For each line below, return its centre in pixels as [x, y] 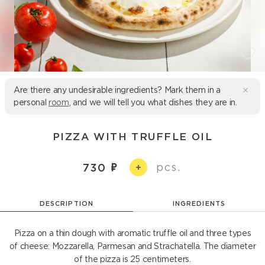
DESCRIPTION [67, 203]
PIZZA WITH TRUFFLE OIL [132, 136]
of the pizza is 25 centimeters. [132, 259]
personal [31, 102]
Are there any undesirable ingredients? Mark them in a [117, 90]
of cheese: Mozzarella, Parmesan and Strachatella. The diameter [132, 246]
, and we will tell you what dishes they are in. [153, 102]
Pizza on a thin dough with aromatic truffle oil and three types [132, 233]
